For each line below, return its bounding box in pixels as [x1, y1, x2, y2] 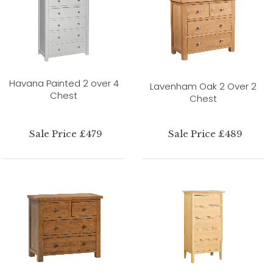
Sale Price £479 [29, 127, 103, 140]
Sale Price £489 [168, 127, 243, 140]
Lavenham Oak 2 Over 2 [150, 79, 257, 93]
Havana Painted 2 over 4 [9, 76, 119, 90]
